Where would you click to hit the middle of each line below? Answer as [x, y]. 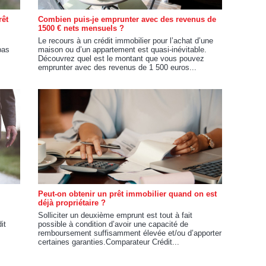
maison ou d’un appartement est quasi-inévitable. [122, 50]
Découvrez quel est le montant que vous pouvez [121, 58]
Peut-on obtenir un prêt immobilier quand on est [127, 194]
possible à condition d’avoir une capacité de [113, 224]
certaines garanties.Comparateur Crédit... [109, 242]
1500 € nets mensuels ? [81, 28]
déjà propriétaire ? [72, 203]
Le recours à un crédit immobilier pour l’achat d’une [126, 41]
